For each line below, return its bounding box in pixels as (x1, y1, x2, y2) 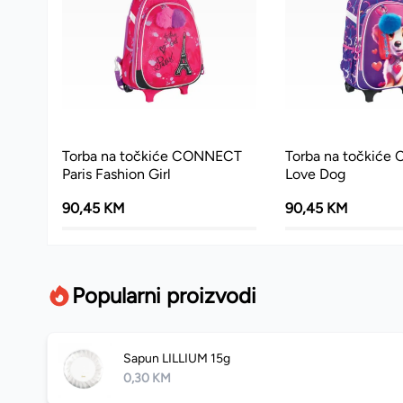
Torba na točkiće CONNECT (62, 148, 242, 166)
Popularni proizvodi (72, 282, 256, 309)
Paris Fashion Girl (62, 166, 171, 184)
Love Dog (284, 166, 345, 184)
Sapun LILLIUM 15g (123, 350, 230, 366)
